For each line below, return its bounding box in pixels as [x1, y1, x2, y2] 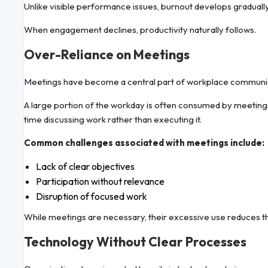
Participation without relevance [36, 175, 165, 188]
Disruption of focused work [36, 190, 147, 203]
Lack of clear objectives [36, 160, 135, 173]
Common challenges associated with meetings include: [24, 137, 264, 149]
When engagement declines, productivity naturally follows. [24, 24, 256, 36]
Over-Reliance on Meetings [24, 46, 190, 63]
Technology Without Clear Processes [24, 233, 246, 251]
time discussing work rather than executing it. [24, 114, 202, 126]
